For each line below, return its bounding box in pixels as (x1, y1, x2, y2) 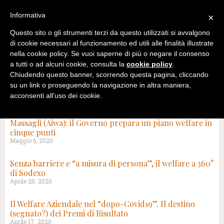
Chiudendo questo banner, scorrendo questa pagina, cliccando (10, 70, 208, 79)
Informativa (10, 11, 45, 19)
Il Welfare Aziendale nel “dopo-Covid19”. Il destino (10, 198, 195, 209)
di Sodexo (10, 167, 45, 178)
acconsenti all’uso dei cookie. (10, 91, 102, 100)
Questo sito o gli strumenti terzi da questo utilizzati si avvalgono (10, 28, 210, 37)
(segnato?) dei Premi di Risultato (10, 208, 128, 218)
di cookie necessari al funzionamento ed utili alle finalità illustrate (10, 39, 213, 47)
